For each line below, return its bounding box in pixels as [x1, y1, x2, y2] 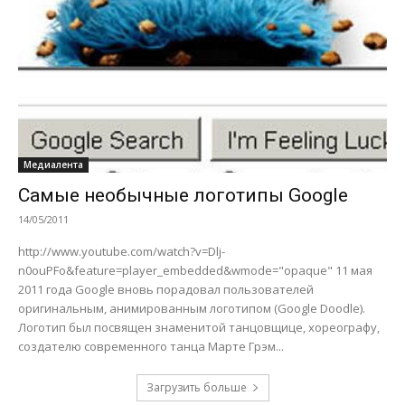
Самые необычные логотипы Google [18, 184, 348, 206]
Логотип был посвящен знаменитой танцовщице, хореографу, [18, 318, 382, 335]
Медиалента [24, 157, 83, 171]
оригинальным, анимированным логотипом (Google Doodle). [18, 299, 365, 316]
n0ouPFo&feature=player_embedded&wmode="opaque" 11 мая [18, 261, 335, 278]
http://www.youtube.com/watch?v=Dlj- [18, 242, 225, 259]
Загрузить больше [146, 379, 247, 395]
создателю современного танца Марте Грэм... [18, 337, 284, 354]
